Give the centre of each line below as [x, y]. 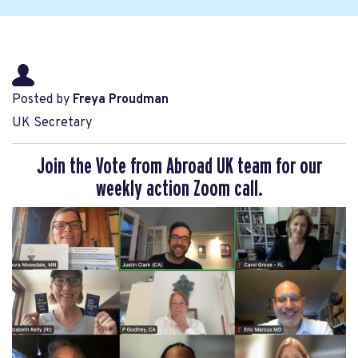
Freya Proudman [121, 100]
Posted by [42, 100]
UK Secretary [52, 123]
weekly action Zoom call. [179, 189]
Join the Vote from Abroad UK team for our [179, 167]
